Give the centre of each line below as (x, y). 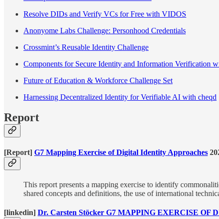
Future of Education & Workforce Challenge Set (98, 80)
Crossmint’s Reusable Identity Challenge (86, 47)
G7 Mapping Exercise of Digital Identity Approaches (121, 152)
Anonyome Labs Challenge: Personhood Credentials (105, 30)
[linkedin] (21, 213)
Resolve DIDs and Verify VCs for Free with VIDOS (105, 14)
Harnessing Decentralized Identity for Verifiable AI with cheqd (120, 97)
